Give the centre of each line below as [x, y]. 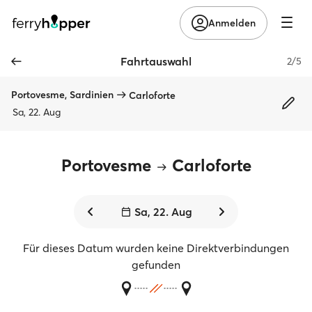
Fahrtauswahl [156, 61]
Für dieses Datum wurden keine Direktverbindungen [156, 248]
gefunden [156, 265]
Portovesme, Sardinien [62, 95]
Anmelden [232, 23]
